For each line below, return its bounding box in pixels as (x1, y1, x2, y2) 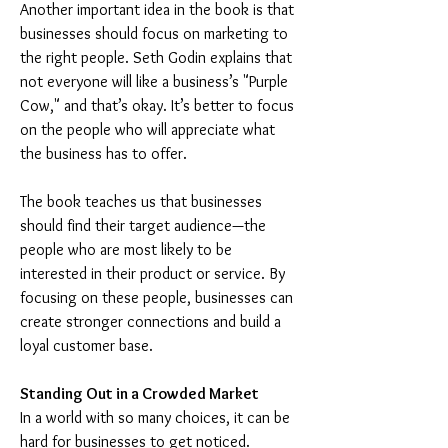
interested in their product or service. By (20, 264, 289, 283)
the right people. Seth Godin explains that (20, 48, 296, 67)
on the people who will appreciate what (20, 120, 279, 139)
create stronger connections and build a (20, 312, 285, 331)
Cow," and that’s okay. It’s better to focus (20, 96, 298, 115)
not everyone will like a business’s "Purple (20, 72, 292, 91)
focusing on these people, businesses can (20, 288, 297, 307)
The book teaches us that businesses (20, 192, 266, 211)
